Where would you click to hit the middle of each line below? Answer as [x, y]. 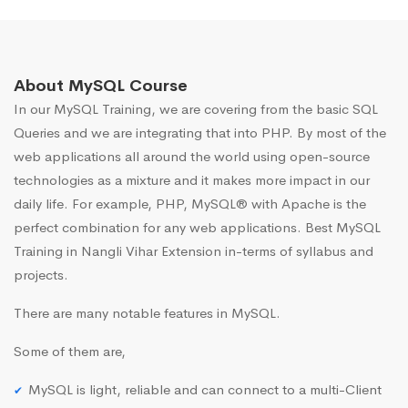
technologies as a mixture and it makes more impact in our [192, 180]
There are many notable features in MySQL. [147, 313]
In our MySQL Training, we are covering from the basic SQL [196, 109]
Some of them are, [70, 352]
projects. [41, 275]
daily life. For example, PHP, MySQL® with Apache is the [190, 204]
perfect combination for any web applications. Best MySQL [197, 228]
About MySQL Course [101, 86]
